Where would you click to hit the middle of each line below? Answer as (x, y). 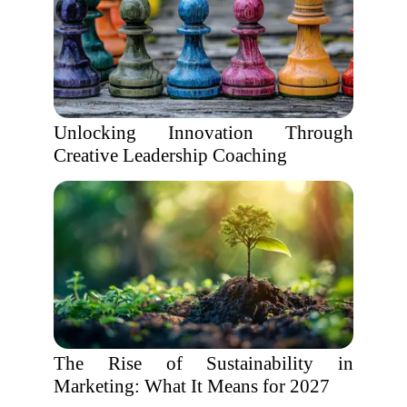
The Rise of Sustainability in (203, 363)
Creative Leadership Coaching (170, 155)
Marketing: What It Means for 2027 (192, 386)
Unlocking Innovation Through (203, 133)
